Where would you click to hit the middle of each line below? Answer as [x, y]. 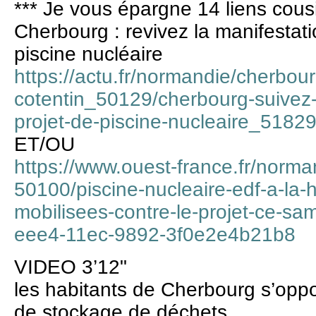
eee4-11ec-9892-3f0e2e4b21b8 [155, 234]
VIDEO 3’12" [71, 267]
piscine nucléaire [89, 54]
